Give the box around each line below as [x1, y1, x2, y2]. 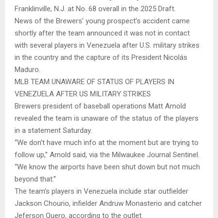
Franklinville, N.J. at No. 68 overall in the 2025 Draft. [15, 4, 178, 13]
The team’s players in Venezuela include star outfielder [15, 186, 188, 196]
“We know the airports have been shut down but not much [15, 162, 200, 171]
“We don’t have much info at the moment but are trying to [15, 138, 199, 147]
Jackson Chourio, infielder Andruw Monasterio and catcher [15, 199, 202, 208]
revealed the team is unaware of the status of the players [15, 113, 199, 123]
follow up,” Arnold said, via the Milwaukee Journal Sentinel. [15, 150, 200, 159]
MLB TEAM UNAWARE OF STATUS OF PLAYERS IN [15, 77, 174, 86]
